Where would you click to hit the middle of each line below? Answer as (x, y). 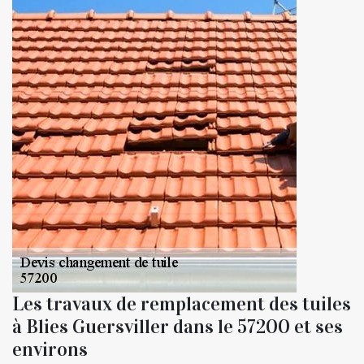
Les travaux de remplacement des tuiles (182, 304)
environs (50, 350)
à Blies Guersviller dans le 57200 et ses (178, 327)
